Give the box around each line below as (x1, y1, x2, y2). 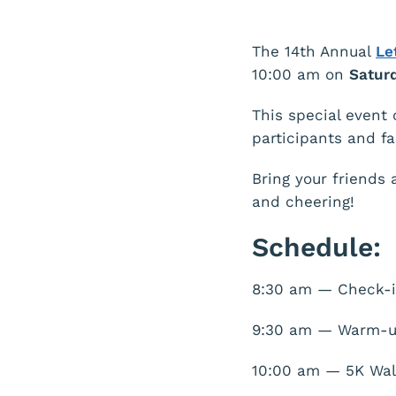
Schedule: (252, 232, 381, 263)
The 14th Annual (252, 42, 376, 61)
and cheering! (252, 193, 354, 211)
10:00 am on (252, 65, 349, 84)
